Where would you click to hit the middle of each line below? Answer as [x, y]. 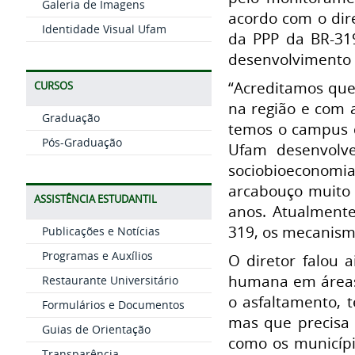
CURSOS [53, 86]
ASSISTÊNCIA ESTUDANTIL [95, 199]
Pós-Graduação [82, 142]
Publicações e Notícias [101, 231]
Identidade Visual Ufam [104, 29]
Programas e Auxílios [97, 256]
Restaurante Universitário [110, 280]
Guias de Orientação [96, 329]
